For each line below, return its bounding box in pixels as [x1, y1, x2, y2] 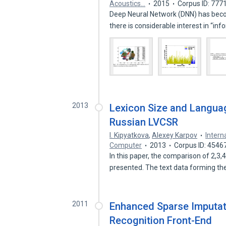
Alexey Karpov [152, 131, 198, 139]
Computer [109, 141, 142, 149]
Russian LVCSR [109, 116, 179, 128]
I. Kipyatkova [109, 131, 149, 139]
